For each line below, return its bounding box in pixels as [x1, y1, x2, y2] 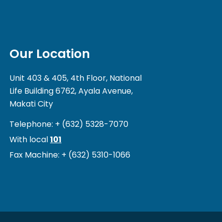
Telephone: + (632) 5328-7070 [9, 118, 128, 130]
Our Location [9, 45, 90, 63]
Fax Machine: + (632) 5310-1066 [9, 149, 130, 161]
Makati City [9, 98, 53, 110]
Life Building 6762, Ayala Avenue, [9, 85, 133, 97]
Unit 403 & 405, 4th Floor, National [9, 72, 142, 84]
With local [9, 134, 50, 146]
